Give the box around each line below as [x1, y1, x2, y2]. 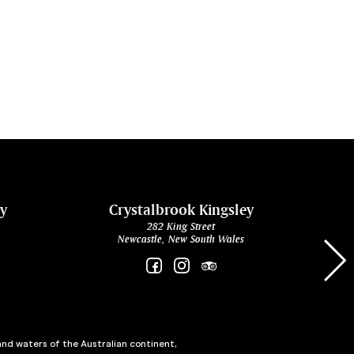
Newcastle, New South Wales [118, 232, 245, 246]
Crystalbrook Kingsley [108, 199, 254, 219]
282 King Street [147, 219, 216, 233]
